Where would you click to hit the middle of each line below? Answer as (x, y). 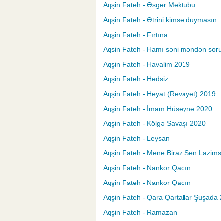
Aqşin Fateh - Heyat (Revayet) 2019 (159, 94)
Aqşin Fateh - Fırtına (135, 35)
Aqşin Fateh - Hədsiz (136, 79)
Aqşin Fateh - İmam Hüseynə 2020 (158, 109)
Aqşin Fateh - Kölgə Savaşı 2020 (154, 124)
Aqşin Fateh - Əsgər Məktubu (149, 5)
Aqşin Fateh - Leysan (136, 138)
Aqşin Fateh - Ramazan (140, 212)
